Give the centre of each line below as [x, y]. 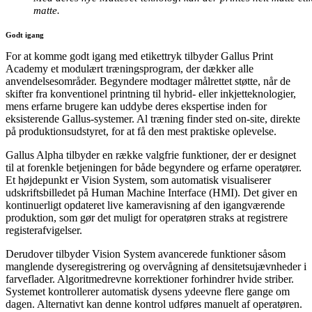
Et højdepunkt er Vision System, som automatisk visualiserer [138, 180]
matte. [47, 10]
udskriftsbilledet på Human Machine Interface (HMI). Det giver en [151, 192]
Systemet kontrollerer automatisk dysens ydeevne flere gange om [148, 291]
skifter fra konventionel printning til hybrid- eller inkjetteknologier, [151, 93]
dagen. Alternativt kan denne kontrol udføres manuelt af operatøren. [154, 304]
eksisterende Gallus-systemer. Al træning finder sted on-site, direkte [153, 118]
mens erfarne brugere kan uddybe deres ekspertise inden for [136, 106]
